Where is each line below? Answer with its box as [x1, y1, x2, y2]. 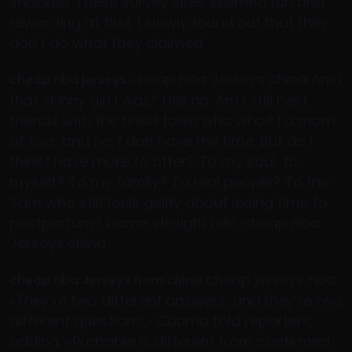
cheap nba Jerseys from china [9, 272, 202, 288]
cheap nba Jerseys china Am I [126, 69, 342, 89]
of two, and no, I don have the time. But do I [9, 131, 313, 151]
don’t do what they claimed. [9, 33, 205, 53]
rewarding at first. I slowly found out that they [9, 13, 328, 32]
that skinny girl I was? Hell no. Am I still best [9, 90, 308, 110]
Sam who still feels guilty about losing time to [9, 192, 328, 212]
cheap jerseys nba [202, 269, 335, 289]
